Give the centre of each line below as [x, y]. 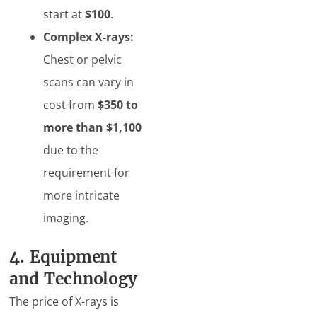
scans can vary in [89, 82]
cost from [71, 105]
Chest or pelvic [83, 59]
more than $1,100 [93, 127]
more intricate [82, 195]
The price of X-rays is [64, 301]
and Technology [74, 279]
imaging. [66, 218]
